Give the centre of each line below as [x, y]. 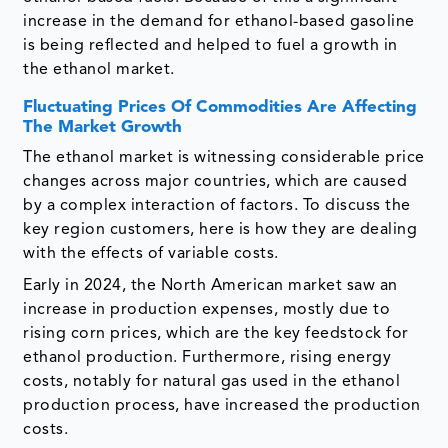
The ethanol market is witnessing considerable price [224, 157]
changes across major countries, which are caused [215, 181]
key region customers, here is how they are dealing [220, 229]
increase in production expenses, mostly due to [207, 309]
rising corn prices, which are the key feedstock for [216, 333]
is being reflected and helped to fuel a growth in [210, 45]
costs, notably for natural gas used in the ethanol [212, 381]
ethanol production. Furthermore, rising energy [207, 357]
